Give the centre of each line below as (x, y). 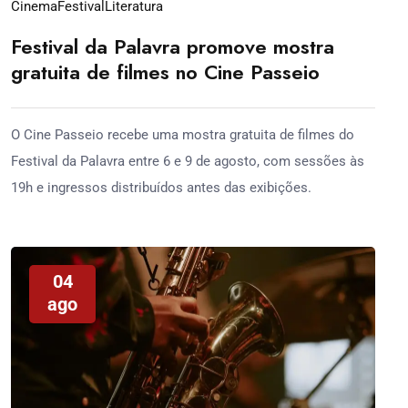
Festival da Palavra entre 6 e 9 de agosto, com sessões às (188, 161)
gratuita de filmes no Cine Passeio (165, 71)
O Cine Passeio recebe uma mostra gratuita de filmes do (183, 134)
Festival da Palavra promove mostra (173, 46)
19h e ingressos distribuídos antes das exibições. (161, 187)
